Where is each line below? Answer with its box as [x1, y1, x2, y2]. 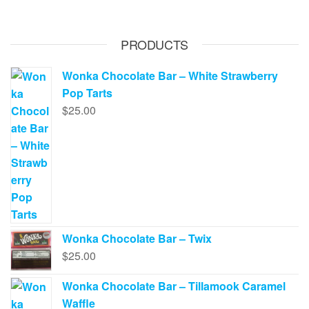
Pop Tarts [62, 84, 112, 101]
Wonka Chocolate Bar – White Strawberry [62, 67, 278, 83]
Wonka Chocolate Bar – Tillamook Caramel [62, 277, 286, 294]
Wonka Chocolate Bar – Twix [62, 230, 212, 246]
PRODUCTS [120, 34, 189, 53]
